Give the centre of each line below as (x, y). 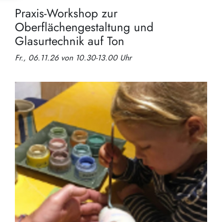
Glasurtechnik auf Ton (70, 41)
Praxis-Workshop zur (66, 13)
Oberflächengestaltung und (84, 27)
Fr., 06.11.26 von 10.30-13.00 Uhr (73, 57)
